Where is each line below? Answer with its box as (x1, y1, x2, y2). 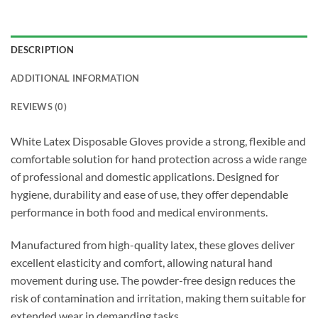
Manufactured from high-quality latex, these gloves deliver (11, 238, 295, 252)
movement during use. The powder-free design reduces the (11, 273, 295, 287)
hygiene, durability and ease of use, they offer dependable (11, 187, 288, 202)
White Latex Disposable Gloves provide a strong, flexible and (11, 134, 306, 148)
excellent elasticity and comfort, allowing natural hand (11, 256, 273, 270)
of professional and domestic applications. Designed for (11, 170, 279, 184)
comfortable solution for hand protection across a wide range (11, 152, 307, 166)
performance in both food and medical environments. (11, 205, 268, 219)
